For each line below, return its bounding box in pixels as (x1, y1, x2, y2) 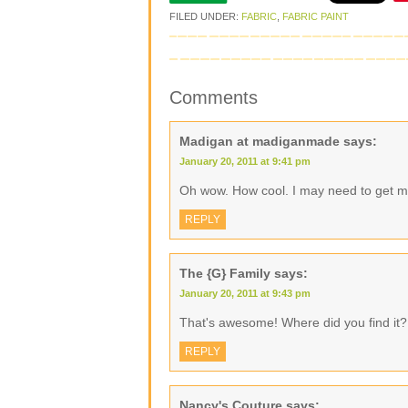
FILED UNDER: (169, 11, 241, 22)
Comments (169, 87, 258, 107)
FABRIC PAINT (282, 11, 349, 22)
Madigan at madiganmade (179, 134, 340, 148)
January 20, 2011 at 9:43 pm (179, 288, 311, 299)
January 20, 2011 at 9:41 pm (179, 156, 311, 167)
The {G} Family (179, 266, 270, 280)
